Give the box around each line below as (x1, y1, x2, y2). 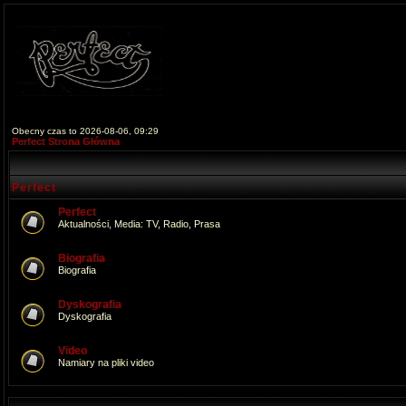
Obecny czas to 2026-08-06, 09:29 (12, 126, 159, 136)
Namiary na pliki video (58, 357, 154, 368)
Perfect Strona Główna (12, 136, 120, 147)
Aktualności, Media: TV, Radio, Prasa (58, 218, 220, 229)
